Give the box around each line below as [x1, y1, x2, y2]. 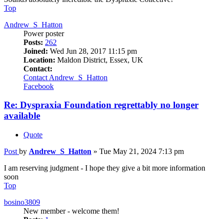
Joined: [23, 46, 48, 55]
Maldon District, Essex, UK [55, 55, 143, 64]
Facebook [23, 82, 54, 90]
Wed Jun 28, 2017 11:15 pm [48, 46, 137, 55]
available [4, 110, 40, 121]
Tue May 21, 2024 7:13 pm [99, 147, 184, 155]
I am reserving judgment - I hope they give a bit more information [4, 163, 205, 172]
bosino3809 [4, 197, 40, 206]
